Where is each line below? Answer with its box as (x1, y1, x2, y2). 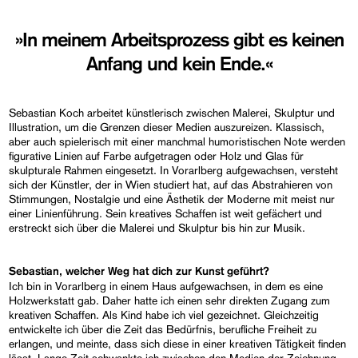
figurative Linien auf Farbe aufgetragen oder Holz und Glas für (9, 149, 304, 162)
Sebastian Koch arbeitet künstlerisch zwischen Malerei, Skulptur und (9, 105, 336, 119)
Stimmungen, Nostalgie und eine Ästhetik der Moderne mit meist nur (9, 192, 336, 205)
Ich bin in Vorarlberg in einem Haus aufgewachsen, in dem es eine (9, 279, 324, 292)
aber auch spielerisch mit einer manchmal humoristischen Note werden (9, 134, 346, 148)
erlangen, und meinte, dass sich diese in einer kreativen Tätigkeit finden (9, 336, 347, 350)
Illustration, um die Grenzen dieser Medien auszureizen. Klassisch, (9, 120, 325, 133)
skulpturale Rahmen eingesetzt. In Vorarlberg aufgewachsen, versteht (9, 163, 339, 177)
